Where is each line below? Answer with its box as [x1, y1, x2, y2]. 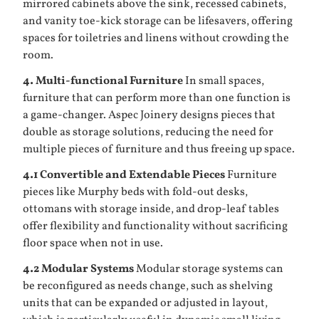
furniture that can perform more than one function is [23, 90, 291, 106]
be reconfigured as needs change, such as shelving [23, 278, 273, 294]
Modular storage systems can [134, 261, 283, 277]
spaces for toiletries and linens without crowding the [23, 31, 289, 46]
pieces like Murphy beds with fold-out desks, [23, 184, 248, 200]
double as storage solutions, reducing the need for [23, 125, 273, 140]
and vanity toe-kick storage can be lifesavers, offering [23, 14, 293, 29]
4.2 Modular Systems [23, 261, 134, 277]
